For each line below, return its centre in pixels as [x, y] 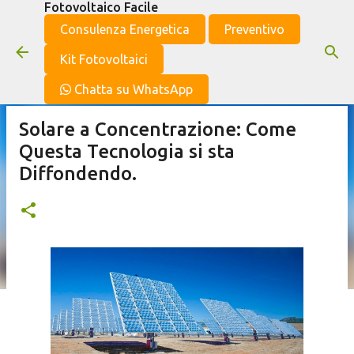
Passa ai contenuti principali [177, 20]
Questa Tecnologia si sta [127, 151]
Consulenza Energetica [125, 29]
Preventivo [254, 29]
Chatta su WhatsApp [132, 89]
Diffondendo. [78, 173]
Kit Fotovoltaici [104, 59]
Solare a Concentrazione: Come [158, 129]
